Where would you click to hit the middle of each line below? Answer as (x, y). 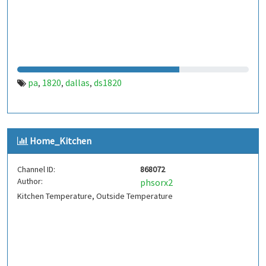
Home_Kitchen (61, 141)
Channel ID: (36, 169)
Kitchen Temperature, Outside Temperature (95, 196)
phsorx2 (156, 182)
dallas (77, 83)
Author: (30, 181)
